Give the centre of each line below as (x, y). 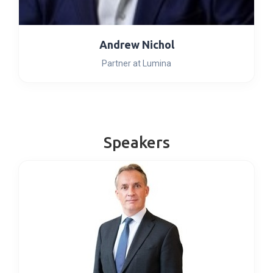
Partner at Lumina (136, 63)
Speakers (136, 142)
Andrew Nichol (136, 44)
